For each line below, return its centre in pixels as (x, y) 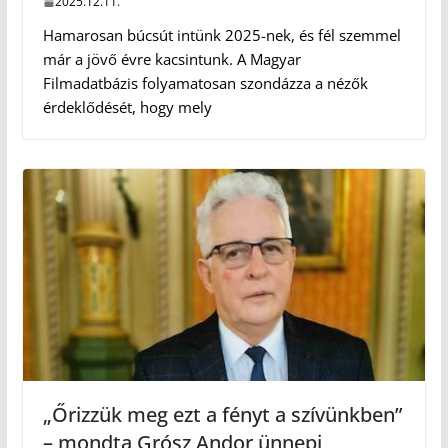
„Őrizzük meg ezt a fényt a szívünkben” (222, 414)
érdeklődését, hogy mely (127, 107)
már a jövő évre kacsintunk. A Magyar (171, 59)
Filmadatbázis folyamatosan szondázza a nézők (205, 83)
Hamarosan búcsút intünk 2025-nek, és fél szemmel (221, 35)
